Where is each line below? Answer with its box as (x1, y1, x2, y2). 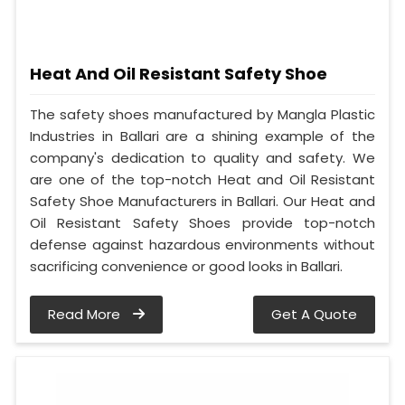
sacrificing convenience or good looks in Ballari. (30, 257, 343, 277)
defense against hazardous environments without (30, 235, 375, 255)
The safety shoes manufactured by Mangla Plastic (30, 105, 375, 125)
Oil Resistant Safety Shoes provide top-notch (30, 213, 375, 233)
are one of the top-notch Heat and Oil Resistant (30, 170, 375, 190)
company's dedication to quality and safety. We (30, 148, 375, 168)
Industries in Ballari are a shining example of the (30, 127, 375, 146)
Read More (48, 305, 124, 325)
